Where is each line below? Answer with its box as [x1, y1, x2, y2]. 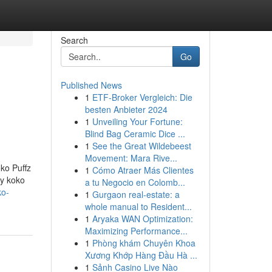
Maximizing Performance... [84, 225, 188, 237]
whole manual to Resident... [84, 200, 192, 212]
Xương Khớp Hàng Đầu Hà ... [84, 249, 197, 261]
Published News [60, 79, 122, 91]
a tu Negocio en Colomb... [84, 176, 185, 188]
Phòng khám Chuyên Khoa [92, 237, 195, 249]
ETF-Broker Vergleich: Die [92, 91, 192, 103]
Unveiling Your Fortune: [92, 115, 183, 127]
